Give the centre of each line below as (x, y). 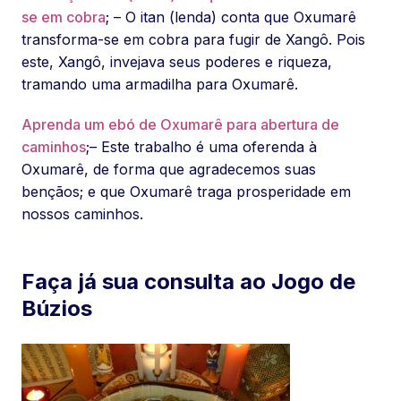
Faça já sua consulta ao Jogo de (188, 282)
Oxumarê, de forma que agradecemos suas (169, 169)
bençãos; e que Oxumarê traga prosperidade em (186, 192)
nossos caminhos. (82, 214)
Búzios (57, 308)
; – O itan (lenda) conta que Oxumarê (231, 17)
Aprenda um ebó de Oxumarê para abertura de (180, 124)
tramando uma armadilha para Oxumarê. (160, 84)
